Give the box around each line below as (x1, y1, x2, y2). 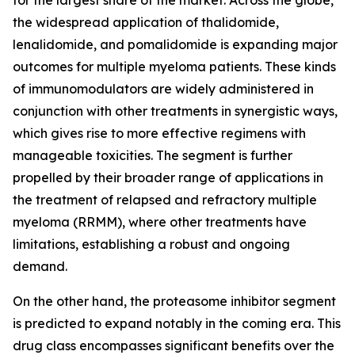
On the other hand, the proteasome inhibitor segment (13, 293, 336, 310)
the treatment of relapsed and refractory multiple (13, 192, 317, 208)
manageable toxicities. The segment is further (13, 147, 292, 164)
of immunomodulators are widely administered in (13, 81, 314, 97)
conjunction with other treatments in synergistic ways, (13, 103, 338, 120)
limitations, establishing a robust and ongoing (13, 236, 290, 253)
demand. (13, 258, 71, 275)
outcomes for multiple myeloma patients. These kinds (13, 59, 336, 75)
